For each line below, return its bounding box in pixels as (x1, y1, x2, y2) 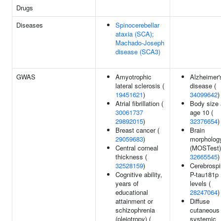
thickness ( (115, 152, 147, 161)
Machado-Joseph (115, 38, 164, 47)
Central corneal (115, 143, 158, 152)
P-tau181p (190, 170, 219, 179)
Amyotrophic (115, 72, 151, 81)
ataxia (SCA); (115, 29, 154, 38)
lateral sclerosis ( (115, 81, 164, 90)
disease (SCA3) (115, 47, 160, 56)
